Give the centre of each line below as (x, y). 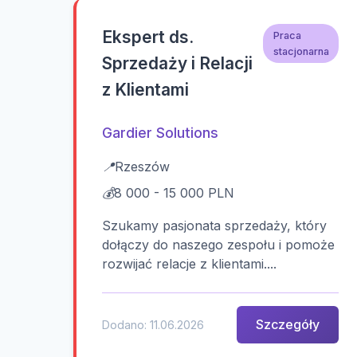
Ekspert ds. (148, 37)
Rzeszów (142, 166)
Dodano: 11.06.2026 (153, 324)
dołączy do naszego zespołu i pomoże (218, 244)
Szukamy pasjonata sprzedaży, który (214, 225)
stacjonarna (301, 51)
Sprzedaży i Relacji (177, 63)
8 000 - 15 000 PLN (174, 192)
